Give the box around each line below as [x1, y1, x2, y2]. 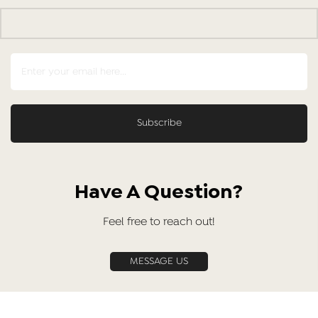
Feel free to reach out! [103, 215, 214, 230]
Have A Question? [75, 185, 243, 202]
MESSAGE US [129, 256, 188, 268]
